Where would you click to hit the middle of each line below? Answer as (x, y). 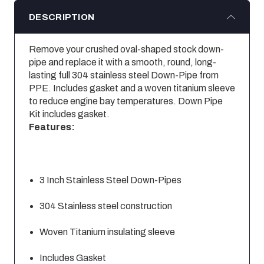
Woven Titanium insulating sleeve (108, 232)
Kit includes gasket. (69, 114)
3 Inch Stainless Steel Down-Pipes (111, 180)
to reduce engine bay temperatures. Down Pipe (126, 101)
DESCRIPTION (62, 17)
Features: (52, 127)
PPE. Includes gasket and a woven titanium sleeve (132, 88)
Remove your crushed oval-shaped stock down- (126, 49)
